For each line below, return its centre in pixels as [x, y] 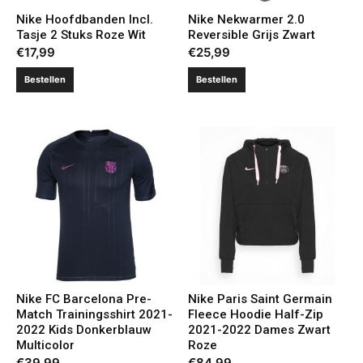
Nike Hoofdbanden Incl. [85, 19]
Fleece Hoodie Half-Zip [256, 314]
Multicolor [45, 345]
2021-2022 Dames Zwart [260, 329]
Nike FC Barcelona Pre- [84, 299]
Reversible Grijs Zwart [252, 34]
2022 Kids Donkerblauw [84, 329]
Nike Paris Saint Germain [261, 299]
